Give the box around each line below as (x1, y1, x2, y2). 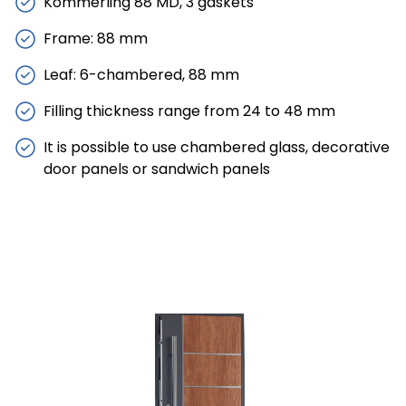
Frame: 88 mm (43, 28, 148, 49)
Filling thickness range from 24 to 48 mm (43, 101, 335, 121)
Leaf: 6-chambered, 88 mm (43, 64, 239, 85)
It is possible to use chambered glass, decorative (43, 137, 390, 158)
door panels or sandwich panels (43, 159, 270, 179)
